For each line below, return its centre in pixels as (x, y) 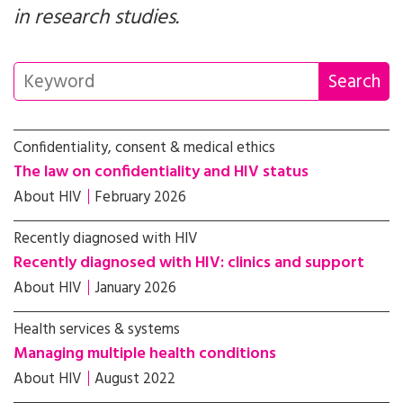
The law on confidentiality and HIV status (161, 172)
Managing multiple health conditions (145, 354)
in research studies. (96, 18)
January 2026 (135, 288)
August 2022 (135, 379)
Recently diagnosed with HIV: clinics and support (189, 263)
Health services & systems (97, 330)
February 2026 (140, 197)
